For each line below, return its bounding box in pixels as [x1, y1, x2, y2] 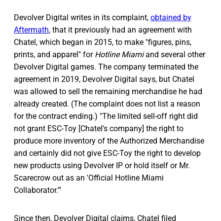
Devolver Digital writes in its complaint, [14, 12, 150, 22]
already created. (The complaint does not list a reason [14, 99, 200, 109]
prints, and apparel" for [14, 49, 95, 59]
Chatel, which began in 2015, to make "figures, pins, [14, 37, 191, 47]
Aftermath [14, 25, 49, 35]
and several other [144, 49, 205, 59]
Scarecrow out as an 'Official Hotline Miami [14, 173, 164, 183]
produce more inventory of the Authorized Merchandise [14, 136, 204, 146]
